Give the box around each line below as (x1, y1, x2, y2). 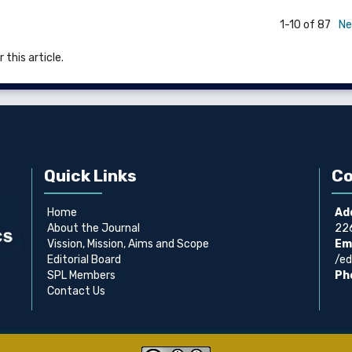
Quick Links (43, 165, 137, 185)
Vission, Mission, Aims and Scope (46, 237, 209, 251)
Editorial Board (46, 253, 121, 267)
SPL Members (46, 269, 115, 283)
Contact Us (46, 284, 105, 299)
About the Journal (46, 222, 140, 236)
